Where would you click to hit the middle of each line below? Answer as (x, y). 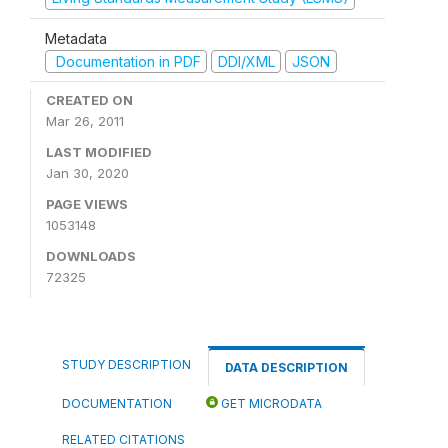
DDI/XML (246, 61)
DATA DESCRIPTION (286, 367)
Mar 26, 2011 (85, 121)
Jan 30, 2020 (87, 173)
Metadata (76, 38)
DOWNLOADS (91, 256)
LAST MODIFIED (99, 152)
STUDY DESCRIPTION (126, 364)
